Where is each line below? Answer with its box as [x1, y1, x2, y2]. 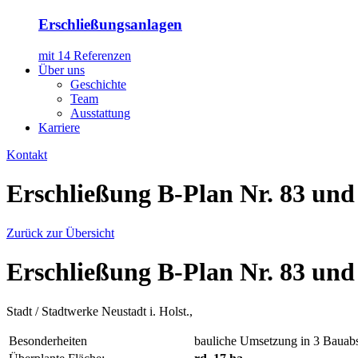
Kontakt [6, 148, 47, 161]
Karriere [38, 121, 80, 134]
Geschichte [70, 78, 126, 91]
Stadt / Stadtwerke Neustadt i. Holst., [6, 304, 196, 318]
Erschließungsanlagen [38, 16, 182, 34]
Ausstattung [70, 106, 130, 120]
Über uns [38, 63, 85, 77]
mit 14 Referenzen [38, 49, 131, 62]
